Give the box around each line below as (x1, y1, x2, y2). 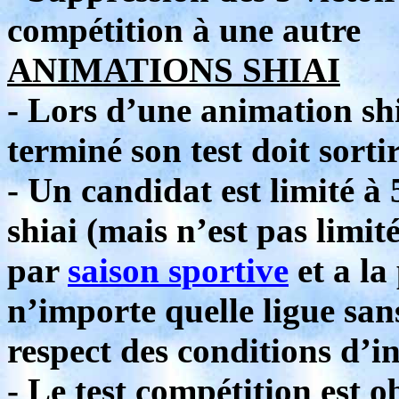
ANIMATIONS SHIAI (7, 51, 340, 89)
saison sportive (68, 251, 289, 289)
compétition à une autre (7, 11, 361, 49)
